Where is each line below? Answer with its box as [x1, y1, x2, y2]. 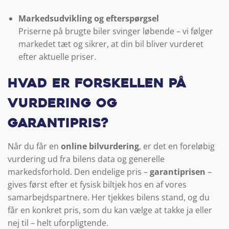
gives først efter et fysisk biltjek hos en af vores [8, 179, 187, 191]
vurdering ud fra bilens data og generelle [8, 153, 165, 165]
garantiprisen [150, 166, 205, 178]
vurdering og [8, 97, 118, 110]
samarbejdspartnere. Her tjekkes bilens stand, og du [8, 192, 210, 203]
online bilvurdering [61, 141, 139, 152]
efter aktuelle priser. [18, 51, 96, 63]
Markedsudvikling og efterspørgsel [18, 13, 159, 25]
